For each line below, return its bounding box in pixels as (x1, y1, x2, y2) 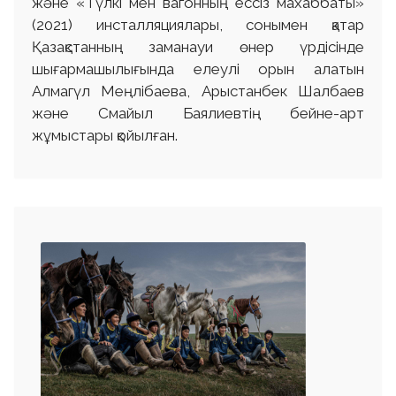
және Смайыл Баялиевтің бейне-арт (32, 104, 364, 123)
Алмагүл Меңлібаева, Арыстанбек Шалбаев (32, 82, 364, 101)
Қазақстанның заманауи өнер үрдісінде (32, 38, 364, 57)
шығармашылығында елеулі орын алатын (32, 60, 364, 79)
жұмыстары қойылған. (32, 126, 178, 145)
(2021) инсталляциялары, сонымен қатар (32, 16, 364, 34)
